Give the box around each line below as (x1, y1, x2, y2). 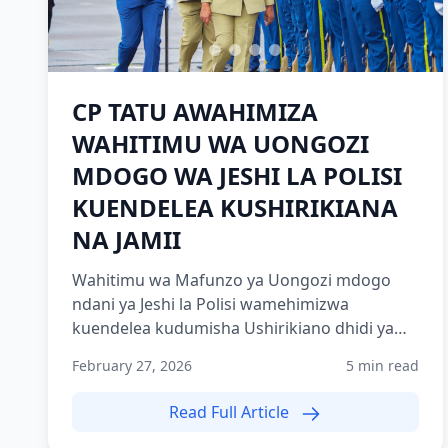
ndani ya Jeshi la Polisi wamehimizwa (72, 293, 349, 315)
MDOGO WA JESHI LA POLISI (72, 159, 402, 192)
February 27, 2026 (72, 356, 192, 375)
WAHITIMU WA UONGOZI (72, 127, 369, 160)
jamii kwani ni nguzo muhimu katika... (72, 341, 357, 363)
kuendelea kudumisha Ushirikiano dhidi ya (72, 317, 394, 339)
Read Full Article (169, 401, 294, 423)
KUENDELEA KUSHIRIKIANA (72, 191, 398, 224)
